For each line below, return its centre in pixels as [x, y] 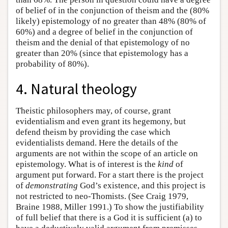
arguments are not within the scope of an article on [107, 153]
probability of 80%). [52, 64]
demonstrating [52, 185]
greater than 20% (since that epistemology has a [102, 53]
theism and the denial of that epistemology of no [103, 42]
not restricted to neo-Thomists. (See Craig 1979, [102, 196]
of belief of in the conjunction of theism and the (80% [112, 10]
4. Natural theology [76, 89]
